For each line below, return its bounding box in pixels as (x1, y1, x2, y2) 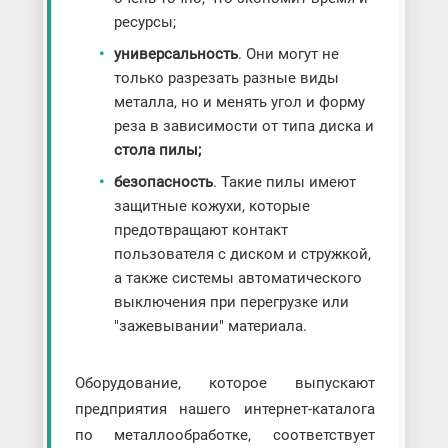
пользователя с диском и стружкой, (113, 245, 371, 264)
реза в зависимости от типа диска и (113, 117, 374, 136)
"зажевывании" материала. (113, 317, 307, 336)
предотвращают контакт (113, 221, 288, 240)
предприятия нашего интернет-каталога (74, 400, 376, 419)
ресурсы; (113, 13, 176, 32)
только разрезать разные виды (113, 69, 339, 88)
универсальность (113, 45, 238, 64)
